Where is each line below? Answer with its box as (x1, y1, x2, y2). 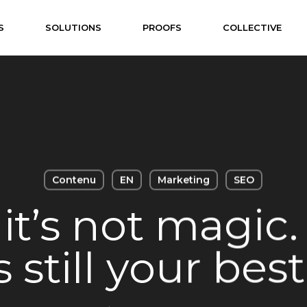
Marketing (158, 173, 210, 186)
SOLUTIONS (45, 22, 102, 33)
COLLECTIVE (223, 22, 282, 33)
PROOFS (143, 22, 182, 33)
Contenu (52, 173, 96, 186)
